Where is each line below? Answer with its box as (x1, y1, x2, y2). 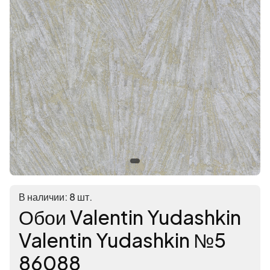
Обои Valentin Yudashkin (19, 205, 241, 230)
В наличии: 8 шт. (19, 190, 92, 204)
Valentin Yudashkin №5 (19, 228, 226, 253)
